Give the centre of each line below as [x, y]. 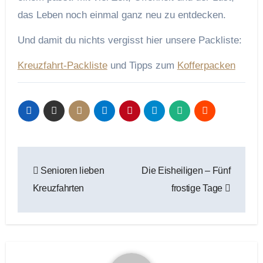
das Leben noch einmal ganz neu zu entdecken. [122, 15]
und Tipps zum [142, 65]
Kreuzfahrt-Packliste [62, 65]
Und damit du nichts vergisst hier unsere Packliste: [129, 40]
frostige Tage [198, 188]
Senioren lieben [71, 170]
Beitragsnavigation [102, 158]
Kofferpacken [206, 65]
